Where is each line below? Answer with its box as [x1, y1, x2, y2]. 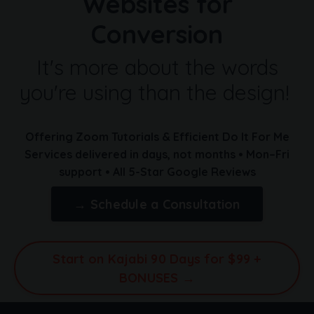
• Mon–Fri [238, 147, 289, 162]
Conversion [91, 18, 223, 50]
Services [25, 147, 75, 162]
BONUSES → [118, 269, 196, 286]
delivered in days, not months [75, 147, 238, 162]
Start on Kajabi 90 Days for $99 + [53, 250, 261, 267]
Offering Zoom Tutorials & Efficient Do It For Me [25, 130, 289, 144]
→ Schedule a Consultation [74, 196, 240, 212]
